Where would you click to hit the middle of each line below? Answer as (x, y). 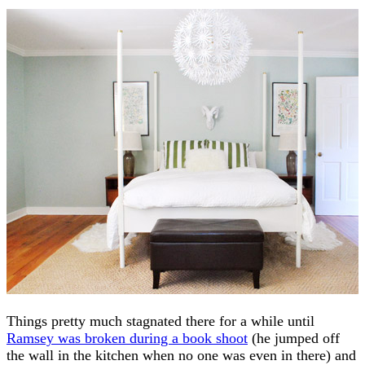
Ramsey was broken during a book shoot (127, 338)
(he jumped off (294, 338)
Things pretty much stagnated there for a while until (161, 321)
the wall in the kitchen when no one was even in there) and (181, 355)
